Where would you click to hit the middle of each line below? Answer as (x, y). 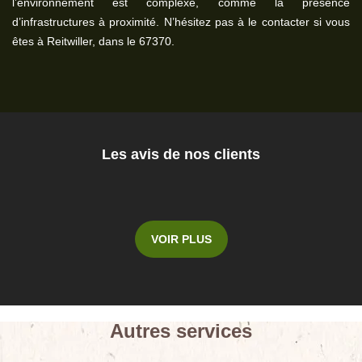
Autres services (181, 331)
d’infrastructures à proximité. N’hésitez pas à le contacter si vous (181, 22)
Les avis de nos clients (181, 154)
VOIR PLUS (181, 239)
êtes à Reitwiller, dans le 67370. (93, 41)
